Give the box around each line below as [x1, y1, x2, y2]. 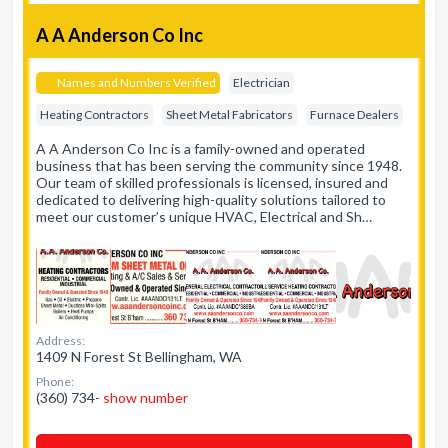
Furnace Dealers [310, 107, 399, 122]
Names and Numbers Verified [55, 75, 216, 90]
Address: [36, 333, 85, 348]
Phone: [36, 374, 74, 389]
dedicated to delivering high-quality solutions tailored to [36, 191, 386, 208]
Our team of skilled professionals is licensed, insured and [36, 174, 388, 191]
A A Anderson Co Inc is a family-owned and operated [36, 140, 365, 157]
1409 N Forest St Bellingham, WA [36, 348, 242, 365]
